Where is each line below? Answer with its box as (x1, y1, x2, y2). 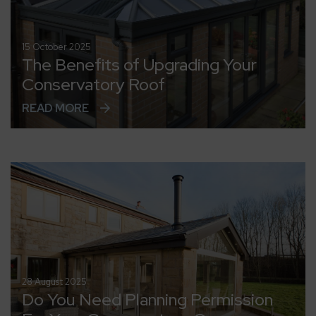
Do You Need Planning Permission (22, 288, 273, 310)
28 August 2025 (22, 276, 87, 288)
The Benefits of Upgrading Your (22, 53, 257, 75)
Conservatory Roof (22, 73, 165, 95)
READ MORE (22, 100, 89, 116)
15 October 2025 (22, 40, 91, 53)
